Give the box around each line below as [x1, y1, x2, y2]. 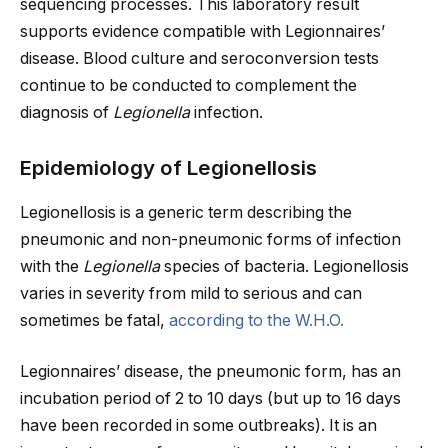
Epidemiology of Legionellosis [20, 155, 317, 181]
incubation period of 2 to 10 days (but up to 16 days [20, 389, 401, 409]
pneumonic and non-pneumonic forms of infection [20, 229, 401, 249]
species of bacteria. [164, 256, 309, 276]
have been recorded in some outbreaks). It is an [20, 416, 377, 436]
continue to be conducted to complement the [20, 75, 357, 95]
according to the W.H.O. [169, 310, 344, 330]
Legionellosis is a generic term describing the [20, 202, 352, 222]
